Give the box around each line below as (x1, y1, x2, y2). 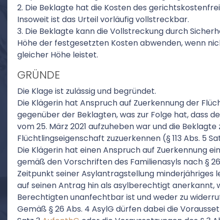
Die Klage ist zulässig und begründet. (17, 85, 156, 97)
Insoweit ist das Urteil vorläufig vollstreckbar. (17, 14, 189, 25)
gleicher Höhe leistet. (17, 49, 98, 60)
